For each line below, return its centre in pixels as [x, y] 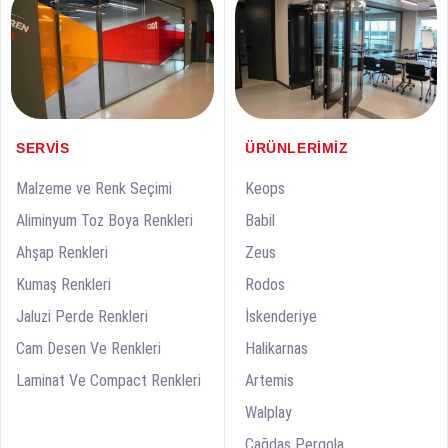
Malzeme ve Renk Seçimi [94, 189]
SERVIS [43, 148]
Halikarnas [276, 348]
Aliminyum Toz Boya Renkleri [104, 221]
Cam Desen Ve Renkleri [88, 349]
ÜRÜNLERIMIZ [297, 147]
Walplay [268, 412]
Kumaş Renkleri [63, 285]
